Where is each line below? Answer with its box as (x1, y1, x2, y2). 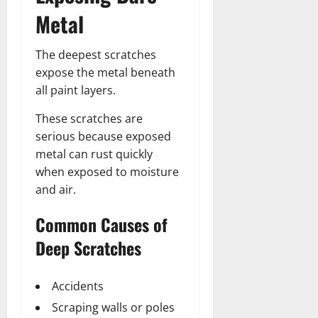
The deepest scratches (35, 46, 156, 62)
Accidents (52, 278, 104, 294)
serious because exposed (35, 128, 171, 144)
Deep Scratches (35, 234, 141, 261)
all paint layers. (35, 82, 116, 98)
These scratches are (35, 110, 143, 126)
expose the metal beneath (35, 64, 175, 80)
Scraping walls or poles (52, 299, 175, 315)
